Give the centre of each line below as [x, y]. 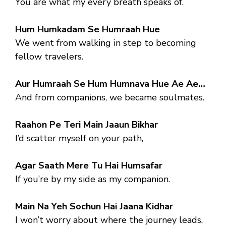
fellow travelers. [49, 56]
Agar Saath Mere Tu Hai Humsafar [89, 165]
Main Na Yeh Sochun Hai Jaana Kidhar [94, 206]
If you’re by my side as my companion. [93, 179]
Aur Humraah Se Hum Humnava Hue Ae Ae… [110, 83]
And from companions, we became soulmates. [110, 97]
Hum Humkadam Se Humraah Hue [88, 29]
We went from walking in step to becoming [106, 43]
